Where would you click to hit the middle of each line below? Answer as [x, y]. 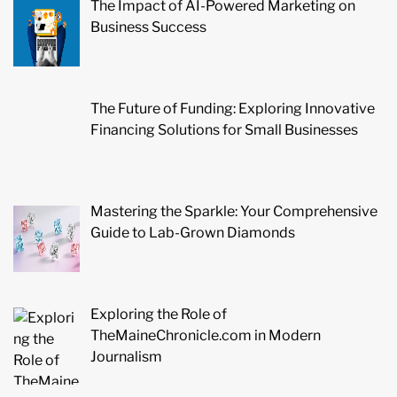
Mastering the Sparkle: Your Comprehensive [234, 211]
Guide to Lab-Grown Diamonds [193, 232]
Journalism [126, 356]
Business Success [148, 27]
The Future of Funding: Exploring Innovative [233, 109]
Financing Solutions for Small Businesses [224, 130]
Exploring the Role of [159, 314]
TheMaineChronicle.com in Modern [206, 335]
